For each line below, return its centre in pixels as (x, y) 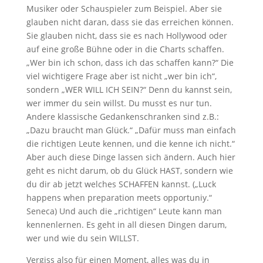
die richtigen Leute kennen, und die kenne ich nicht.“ (130, 144)
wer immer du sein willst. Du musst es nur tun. (119, 103)
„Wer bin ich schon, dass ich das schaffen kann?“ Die (130, 63)
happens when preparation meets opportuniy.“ (119, 198)
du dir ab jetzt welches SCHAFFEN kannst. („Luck (121, 184)
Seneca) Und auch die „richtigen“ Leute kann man (124, 211)
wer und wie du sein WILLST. (82, 238)
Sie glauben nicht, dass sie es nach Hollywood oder (127, 36)
